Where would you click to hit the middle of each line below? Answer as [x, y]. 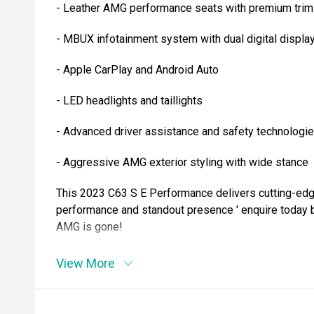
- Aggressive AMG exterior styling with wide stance [182, 162]
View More [86, 263]
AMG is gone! [89, 227]
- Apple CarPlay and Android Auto [137, 70]
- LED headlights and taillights [129, 101]
